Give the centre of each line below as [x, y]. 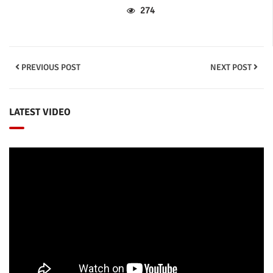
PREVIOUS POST [50, 67]
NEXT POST [232, 67]
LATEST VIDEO [40, 112]
